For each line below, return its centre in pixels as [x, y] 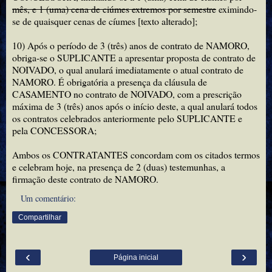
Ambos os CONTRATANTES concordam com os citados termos [136, 155]
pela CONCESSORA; [54, 131]
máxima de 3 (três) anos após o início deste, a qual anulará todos [135, 106]
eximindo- [236, 9]
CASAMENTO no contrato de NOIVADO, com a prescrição [127, 94]
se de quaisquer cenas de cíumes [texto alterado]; [105, 21]
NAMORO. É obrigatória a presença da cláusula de [110, 82]
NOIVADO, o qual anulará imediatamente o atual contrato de [128, 70]
